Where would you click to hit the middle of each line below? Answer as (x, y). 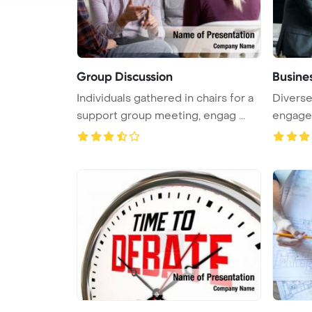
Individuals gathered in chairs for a (165, 98)
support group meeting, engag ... (161, 115)
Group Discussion (125, 76)
